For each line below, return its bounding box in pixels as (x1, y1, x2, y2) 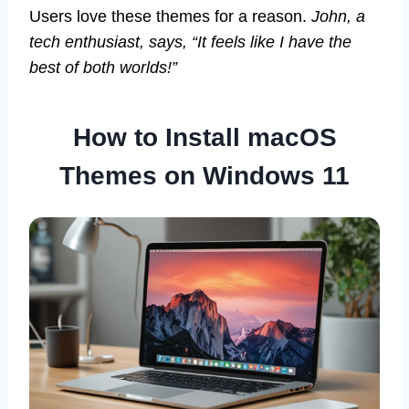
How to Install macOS (72, 122, 337, 152)
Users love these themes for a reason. (29, 6, 311, 26)
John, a (311, 6, 365, 26)
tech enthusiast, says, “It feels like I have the (29, 32, 351, 51)
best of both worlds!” (29, 58, 177, 77)
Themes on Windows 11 (59, 161, 350, 190)
